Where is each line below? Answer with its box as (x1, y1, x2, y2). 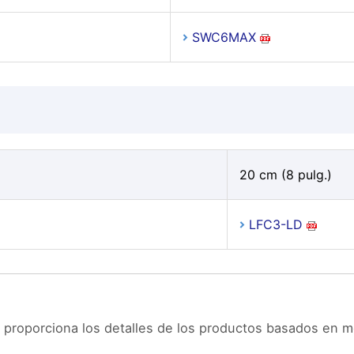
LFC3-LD (248, 217, 303, 232)
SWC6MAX (191, 29, 256, 45)
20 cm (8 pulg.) (239, 167, 332, 183)
